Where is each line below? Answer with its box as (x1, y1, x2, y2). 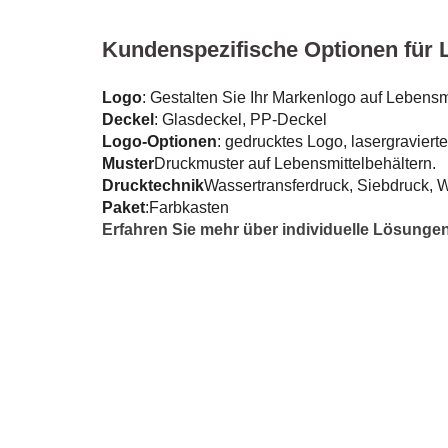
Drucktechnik (102, 177, 204, 195)
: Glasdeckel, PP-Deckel (154, 111, 327, 129)
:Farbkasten (145, 199, 229, 217)
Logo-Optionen (102, 133, 217, 151)
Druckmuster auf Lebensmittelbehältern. (154, 155, 436, 173)
